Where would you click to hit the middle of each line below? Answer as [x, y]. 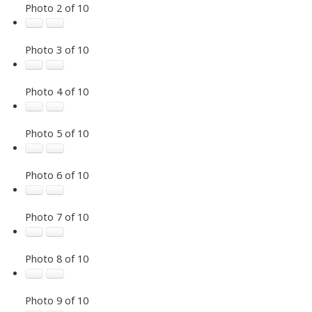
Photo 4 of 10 [56, 91]
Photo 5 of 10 [56, 133]
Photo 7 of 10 [56, 216]
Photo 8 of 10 [56, 258]
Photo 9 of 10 [56, 300]
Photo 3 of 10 [56, 49]
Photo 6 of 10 [56, 174]
